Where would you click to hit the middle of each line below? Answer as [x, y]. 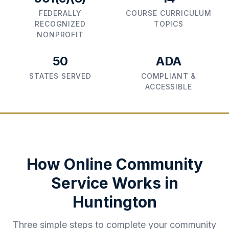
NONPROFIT [60, 35]
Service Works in [114, 183]
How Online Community [114, 164]
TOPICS [169, 24]
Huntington [114, 202]
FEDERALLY [60, 13]
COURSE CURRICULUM [169, 13]
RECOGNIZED [60, 24]
